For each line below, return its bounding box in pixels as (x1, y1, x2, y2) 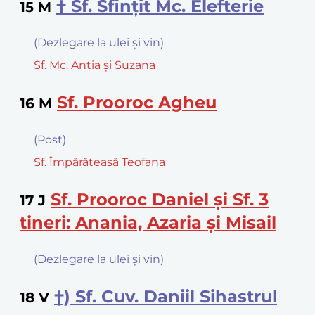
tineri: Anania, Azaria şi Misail (20, 212, 276, 233)
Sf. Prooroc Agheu (57, 92, 217, 113)
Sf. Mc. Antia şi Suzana (34, 58, 155, 72)
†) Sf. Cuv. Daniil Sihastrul (54, 285, 277, 307)
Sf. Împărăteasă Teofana (34, 155, 165, 169)
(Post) (34, 133, 66, 147)
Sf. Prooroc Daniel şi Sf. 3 (51, 189, 269, 210)
